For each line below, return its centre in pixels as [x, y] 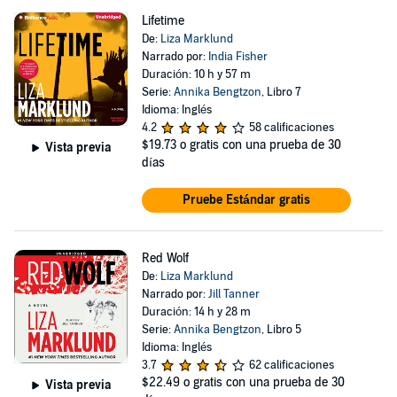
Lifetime [163, 21]
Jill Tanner [234, 294]
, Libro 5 [281, 330]
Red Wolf [165, 258]
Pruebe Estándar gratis [246, 200]
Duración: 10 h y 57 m [196, 74]
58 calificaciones [291, 128]
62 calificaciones [291, 365]
